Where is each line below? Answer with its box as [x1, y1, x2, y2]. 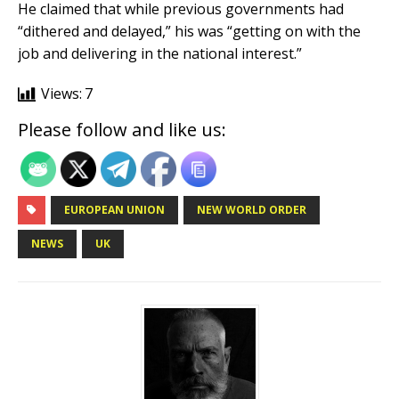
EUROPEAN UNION [64, 201, 165, 217]
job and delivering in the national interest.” [18, 43, 302, 63]
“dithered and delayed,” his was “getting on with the [18, 20, 361, 41]
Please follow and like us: [18, 117, 226, 142]
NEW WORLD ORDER [197, 201, 306, 217]
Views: [41, 83, 82, 103]
